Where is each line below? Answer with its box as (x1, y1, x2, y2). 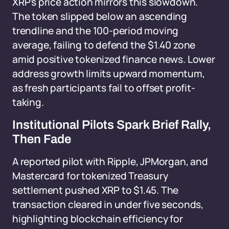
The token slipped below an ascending (12, 10, 188, 23)
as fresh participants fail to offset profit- (12, 81, 195, 95)
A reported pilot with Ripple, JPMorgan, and (12, 155, 208, 168)
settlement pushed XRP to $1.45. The (12, 184, 179, 197)
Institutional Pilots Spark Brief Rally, (12, 118, 211, 131)
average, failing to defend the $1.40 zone (12, 38, 196, 52)
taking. (12, 96, 44, 109)
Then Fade (12, 132, 71, 146)
